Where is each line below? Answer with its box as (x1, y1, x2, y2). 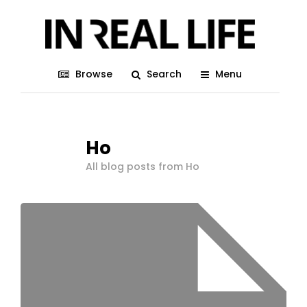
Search (147, 67, 182, 81)
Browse (75, 67, 112, 81)
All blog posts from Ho (86, 160, 199, 173)
